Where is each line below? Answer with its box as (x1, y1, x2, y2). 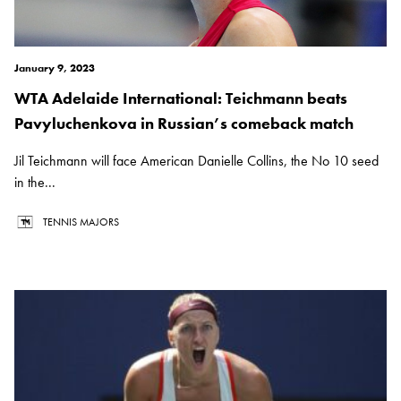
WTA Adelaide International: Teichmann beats (14, 88, 347, 109)
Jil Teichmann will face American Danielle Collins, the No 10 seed (14, 151, 379, 171)
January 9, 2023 (14, 61, 95, 76)
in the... (14, 173, 55, 192)
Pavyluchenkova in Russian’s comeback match (14, 113, 354, 134)
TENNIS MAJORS (43, 215, 119, 230)
